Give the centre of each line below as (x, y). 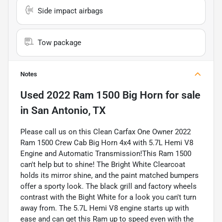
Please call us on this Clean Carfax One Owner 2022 (106, 132)
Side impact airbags (70, 11)
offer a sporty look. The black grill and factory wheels (109, 186)
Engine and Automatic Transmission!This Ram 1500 (106, 153)
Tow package (59, 42)
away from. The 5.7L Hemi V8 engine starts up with (105, 208)
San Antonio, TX (68, 110)
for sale (182, 95)
